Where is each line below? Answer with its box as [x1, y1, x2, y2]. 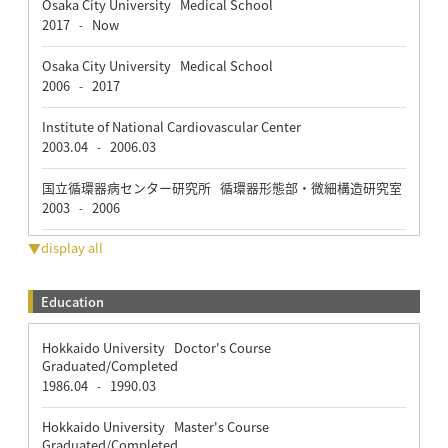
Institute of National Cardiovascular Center [41, 116, 301, 136]
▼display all [27, 237, 103, 257]
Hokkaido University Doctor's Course [41, 337, 277, 357]
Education [40, 291, 104, 311]
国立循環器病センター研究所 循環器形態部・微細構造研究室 [41, 177, 402, 197]
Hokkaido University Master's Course [41, 416, 275, 436]
